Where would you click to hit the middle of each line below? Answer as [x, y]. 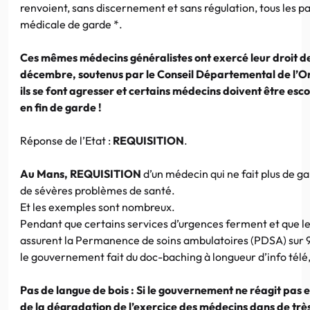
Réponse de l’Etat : [66, 140]
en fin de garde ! [61, 107]
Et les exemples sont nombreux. [98, 207]
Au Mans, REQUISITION [81, 173]
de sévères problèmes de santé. [98, 190]
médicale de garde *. [71, 24]
